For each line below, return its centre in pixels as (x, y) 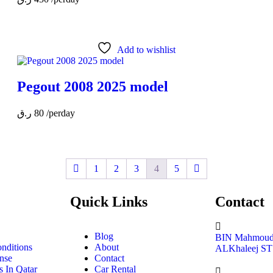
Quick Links (109, 201)
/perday (61, 113)
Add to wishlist (146, 49)
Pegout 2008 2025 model (93, 86)
